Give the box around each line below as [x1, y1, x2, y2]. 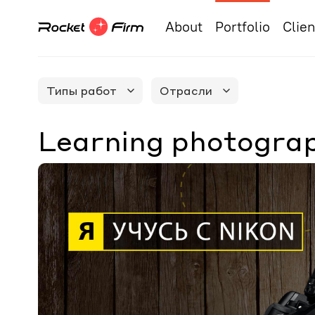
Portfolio [214, 18, 270, 35]
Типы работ [46, 83, 117, 98]
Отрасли [159, 83, 212, 98]
